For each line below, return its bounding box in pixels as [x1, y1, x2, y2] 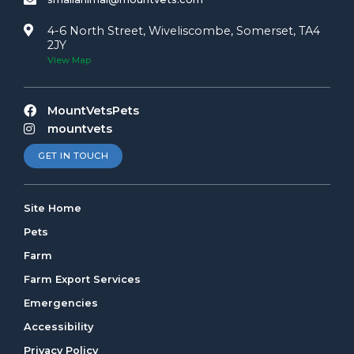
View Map [47, 55, 91, 66]
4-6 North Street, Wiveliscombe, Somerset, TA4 [47, 24, 320, 39]
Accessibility [24, 321, 93, 333]
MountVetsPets [47, 104, 139, 119]
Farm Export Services [24, 273, 141, 286]
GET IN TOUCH [38, 150, 108, 162]
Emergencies [24, 297, 98, 310]
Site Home [24, 202, 81, 215]
